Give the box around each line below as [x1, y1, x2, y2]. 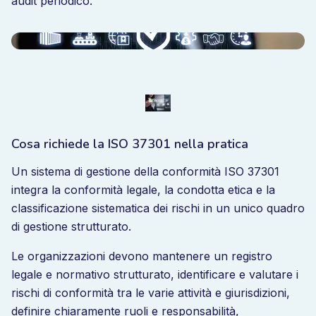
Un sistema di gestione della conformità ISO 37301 [11, 164, 279, 178]
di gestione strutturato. [11, 219, 131, 233]
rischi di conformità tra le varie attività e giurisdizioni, [11, 286, 290, 300]
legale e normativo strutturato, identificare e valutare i [11, 267, 298, 281]
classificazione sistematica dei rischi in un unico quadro [11, 201, 305, 215]
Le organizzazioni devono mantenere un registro [11, 249, 272, 263]
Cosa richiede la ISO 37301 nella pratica [11, 135, 248, 152]
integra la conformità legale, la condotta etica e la [11, 183, 275, 197]
